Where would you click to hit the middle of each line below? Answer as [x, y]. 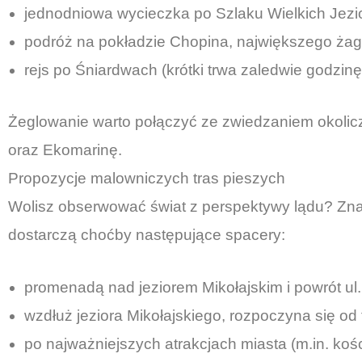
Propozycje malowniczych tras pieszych [147, 178]
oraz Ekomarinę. [65, 149]
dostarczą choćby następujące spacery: [147, 234]
